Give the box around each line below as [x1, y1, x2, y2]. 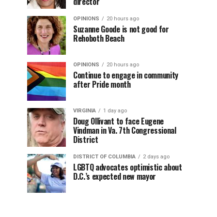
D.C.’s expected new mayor [73, 170, 156, 182]
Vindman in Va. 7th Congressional [73, 124, 176, 136]
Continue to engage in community [73, 69, 179, 81]
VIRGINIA [73, 108, 96, 114]
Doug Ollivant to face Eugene [73, 115, 164, 127]
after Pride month [73, 78, 131, 90]
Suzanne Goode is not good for [73, 23, 169, 35]
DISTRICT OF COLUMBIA [73, 154, 136, 160]
